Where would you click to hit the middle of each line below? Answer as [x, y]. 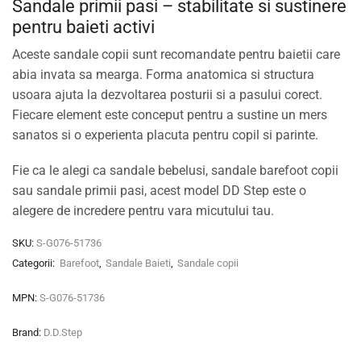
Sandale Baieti [138, 263]
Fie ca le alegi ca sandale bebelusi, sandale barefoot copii [175, 170]
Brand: [27, 332]
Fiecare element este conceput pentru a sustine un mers [170, 115]
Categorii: [35, 263]
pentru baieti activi [83, 27]
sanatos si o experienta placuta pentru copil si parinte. [165, 135]
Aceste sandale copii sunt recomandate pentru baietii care [176, 55]
